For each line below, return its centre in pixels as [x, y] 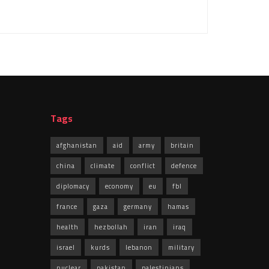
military [181, 247]
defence [184, 165]
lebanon [139, 247]
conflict [143, 165]
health [67, 227]
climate [102, 165]
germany [138, 206]
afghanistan [77, 145]
